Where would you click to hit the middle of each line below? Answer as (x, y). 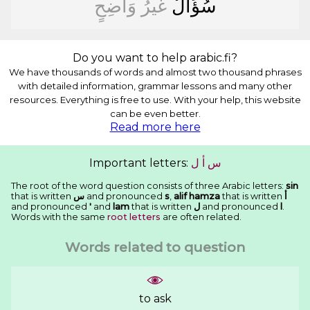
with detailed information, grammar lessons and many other (155, 86)
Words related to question (155, 247)
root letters (134, 217)
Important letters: (140, 163)
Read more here (155, 127)
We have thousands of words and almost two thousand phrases (155, 72)
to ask (155, 298)
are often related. (201, 217)
